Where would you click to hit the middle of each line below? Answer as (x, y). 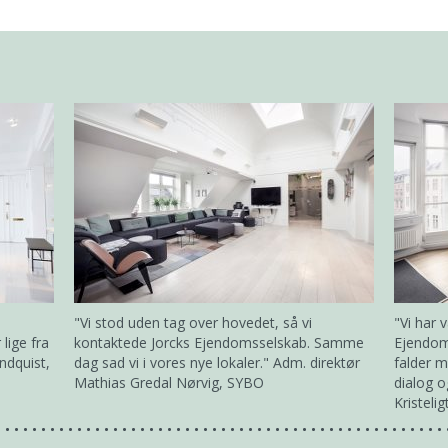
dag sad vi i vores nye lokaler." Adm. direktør (217, 362)
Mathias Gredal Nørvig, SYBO (169, 382)
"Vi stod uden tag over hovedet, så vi (193, 322)
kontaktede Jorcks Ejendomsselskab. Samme (219, 342)
